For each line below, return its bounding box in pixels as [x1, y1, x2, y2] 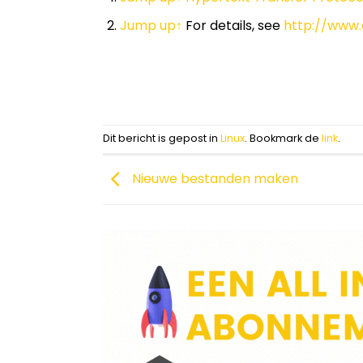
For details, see [185, 15, 284, 35]
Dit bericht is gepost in [103, 131, 220, 146]
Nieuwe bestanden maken [129, 169, 298, 189]
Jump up [119, 15, 176, 35]
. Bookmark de [245, 131, 322, 146]
